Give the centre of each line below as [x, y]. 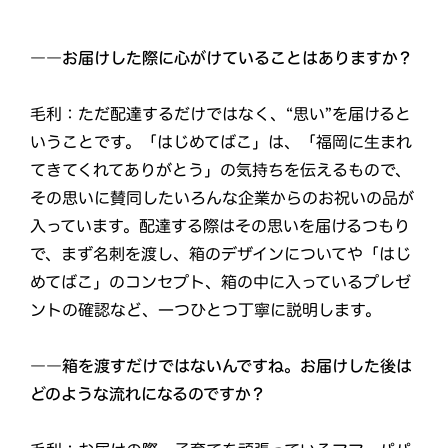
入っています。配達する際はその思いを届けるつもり [220, 225]
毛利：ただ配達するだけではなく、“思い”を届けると [221, 113]
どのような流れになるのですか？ [148, 393]
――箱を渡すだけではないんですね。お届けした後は [221, 365]
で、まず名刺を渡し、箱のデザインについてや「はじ [221, 253]
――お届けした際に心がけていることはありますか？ [222, 57]
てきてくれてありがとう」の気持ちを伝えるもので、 [221, 169]
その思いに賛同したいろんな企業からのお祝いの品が [222, 197]
